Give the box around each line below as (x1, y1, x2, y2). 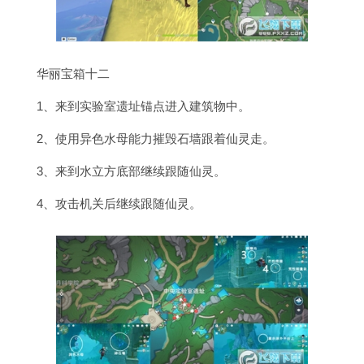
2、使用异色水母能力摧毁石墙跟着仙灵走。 (37, 131, 275, 145)
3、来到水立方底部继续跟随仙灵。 (37, 163, 226, 178)
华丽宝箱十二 (37, 66, 110, 80)
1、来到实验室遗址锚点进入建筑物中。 (37, 98, 250, 113)
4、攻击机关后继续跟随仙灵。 (37, 196, 201, 210)
